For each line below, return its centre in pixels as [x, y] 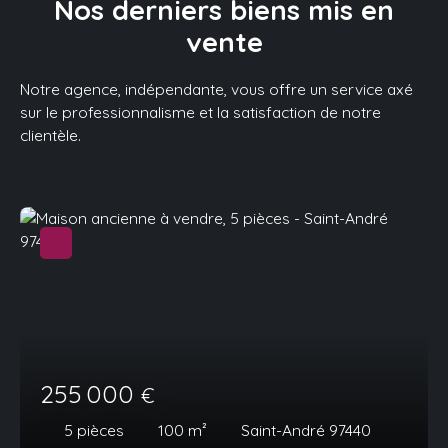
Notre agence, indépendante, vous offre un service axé [216, 88]
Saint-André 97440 [306, 429]
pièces [100, 429]
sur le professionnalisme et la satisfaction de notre [200, 111]
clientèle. [50, 134]
